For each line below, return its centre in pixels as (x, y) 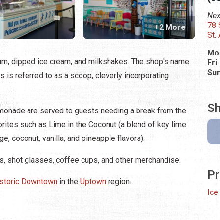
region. (120, 181)
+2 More (170, 27)
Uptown (94, 181)
